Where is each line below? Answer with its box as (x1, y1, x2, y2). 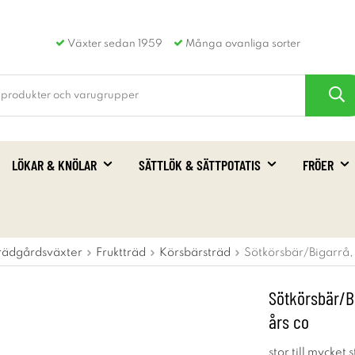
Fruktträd (96, 247, 146, 258)
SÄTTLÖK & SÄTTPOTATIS (139, 156, 261, 174)
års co (269, 310, 309, 333)
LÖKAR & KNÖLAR (12, 156, 97, 174)
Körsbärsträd (159, 247, 231, 258)
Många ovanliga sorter (182, 39, 300, 49)
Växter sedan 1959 (64, 39, 162, 49)
